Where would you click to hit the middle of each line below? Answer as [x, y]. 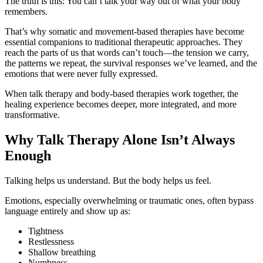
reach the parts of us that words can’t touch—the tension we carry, [127, 53]
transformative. [32, 115]
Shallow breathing [62, 252]
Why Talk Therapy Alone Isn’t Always [120, 140]
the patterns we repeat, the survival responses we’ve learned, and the [131, 63]
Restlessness [51, 242]
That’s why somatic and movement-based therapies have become [124, 32]
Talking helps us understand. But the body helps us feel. [108, 181]
